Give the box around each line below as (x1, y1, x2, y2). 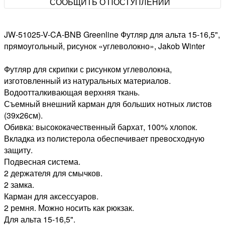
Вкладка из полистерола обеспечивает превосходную (4, 133, 204, 145)
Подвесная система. (4, 156, 80, 168)
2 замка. (4, 179, 34, 191)
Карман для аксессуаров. (4, 190, 98, 202)
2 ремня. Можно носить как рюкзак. (4, 202, 134, 214)
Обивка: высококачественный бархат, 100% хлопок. (4, 121, 197, 133)
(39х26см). (4, 109, 43, 122)
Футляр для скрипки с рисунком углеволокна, (4, 63, 172, 75)
